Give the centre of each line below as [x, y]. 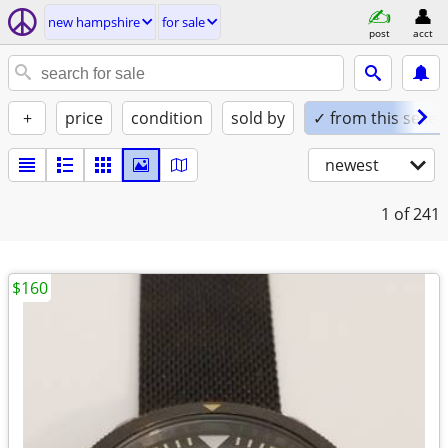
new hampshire [94, 22]
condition [167, 118]
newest [352, 165]
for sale [183, 22]
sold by [258, 118]
